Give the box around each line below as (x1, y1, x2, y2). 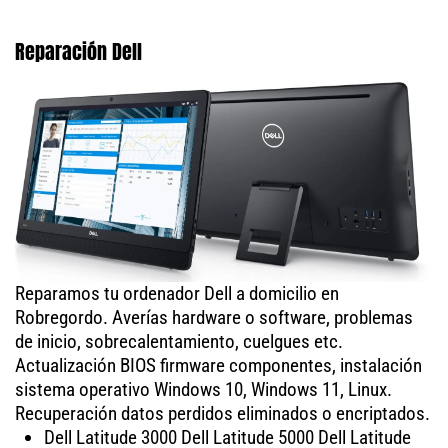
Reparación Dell (15, 36, 142, 68)
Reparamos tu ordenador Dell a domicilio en (15, 281, 339, 305)
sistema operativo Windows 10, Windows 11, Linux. (15, 377, 392, 401)
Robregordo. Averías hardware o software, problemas (15, 305, 413, 329)
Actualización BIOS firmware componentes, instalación (15, 353, 422, 377)
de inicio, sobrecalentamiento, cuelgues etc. (15, 329, 343, 353)
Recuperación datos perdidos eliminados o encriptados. (15, 401, 430, 425)
